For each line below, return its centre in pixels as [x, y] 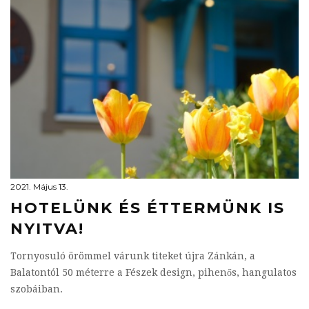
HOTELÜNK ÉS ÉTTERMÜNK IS [148, 208]
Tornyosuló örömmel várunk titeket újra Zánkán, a [133, 256]
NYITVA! [47, 229]
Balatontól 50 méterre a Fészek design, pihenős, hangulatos [153, 272]
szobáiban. [37, 289]
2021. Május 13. [39, 187]
